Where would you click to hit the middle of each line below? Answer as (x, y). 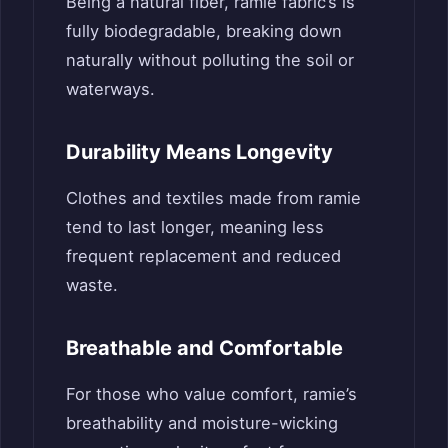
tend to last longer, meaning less (195, 226)
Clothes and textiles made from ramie (213, 197)
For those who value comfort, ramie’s (211, 393)
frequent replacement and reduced (203, 255)
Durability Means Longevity (199, 151)
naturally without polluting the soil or (210, 59)
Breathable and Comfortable (204, 347)
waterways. (110, 88)
